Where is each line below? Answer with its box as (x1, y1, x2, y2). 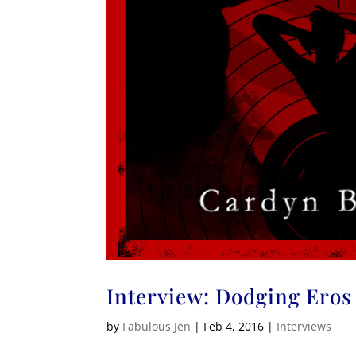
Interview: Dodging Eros (106, 282, 353, 311)
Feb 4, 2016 (203, 319, 265, 335)
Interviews (277, 319, 332, 335)
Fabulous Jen (122, 319, 192, 335)
